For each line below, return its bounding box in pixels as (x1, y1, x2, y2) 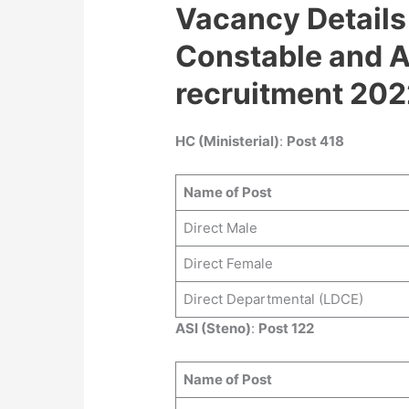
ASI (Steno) (175, 320, 252, 338)
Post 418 (287, 132, 345, 151)
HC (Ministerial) (175, 132, 280, 151)
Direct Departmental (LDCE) (183, 290, 363, 309)
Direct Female (183, 255, 273, 273)
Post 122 (258, 320, 315, 338)
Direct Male (183, 219, 257, 237)
